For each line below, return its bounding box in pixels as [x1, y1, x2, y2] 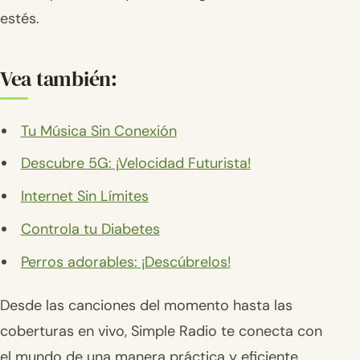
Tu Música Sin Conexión [20, 121, 177, 141]
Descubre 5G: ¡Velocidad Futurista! [20, 153, 251, 174]
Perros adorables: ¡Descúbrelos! [20, 252, 231, 272]
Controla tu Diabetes [20, 219, 160, 239]
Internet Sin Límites [20, 186, 149, 207]
